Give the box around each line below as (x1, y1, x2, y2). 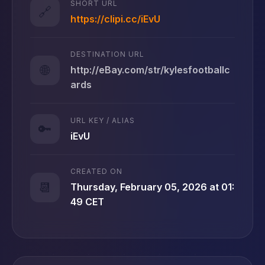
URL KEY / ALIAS (70, 115, 135, 125)
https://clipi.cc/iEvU (70, 12, 160, 25)
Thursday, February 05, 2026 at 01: (70, 181, 234, 193)
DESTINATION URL (70, 50, 144, 59)
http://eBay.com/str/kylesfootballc (70, 64, 230, 76)
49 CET (70, 196, 104, 208)
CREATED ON (70, 167, 122, 176)
